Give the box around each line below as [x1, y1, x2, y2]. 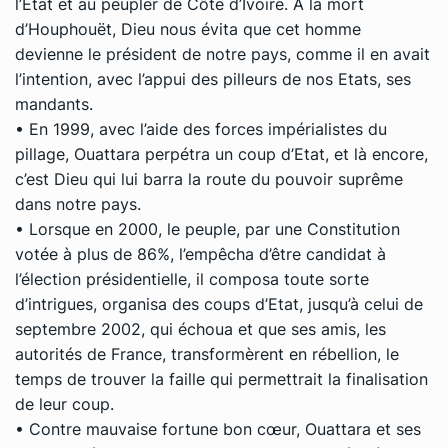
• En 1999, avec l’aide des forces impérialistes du [15, 118, 387, 139]
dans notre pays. [15, 193, 141, 214]
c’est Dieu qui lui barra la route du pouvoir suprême [15, 168, 403, 189]
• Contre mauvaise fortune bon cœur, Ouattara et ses [15, 418, 421, 439]
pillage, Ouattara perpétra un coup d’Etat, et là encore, [15, 143, 428, 164]
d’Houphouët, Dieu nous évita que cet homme [15, 18, 361, 39]
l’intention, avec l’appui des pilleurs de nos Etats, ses [15, 68, 411, 89]
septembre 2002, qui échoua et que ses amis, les [15, 318, 386, 339]
